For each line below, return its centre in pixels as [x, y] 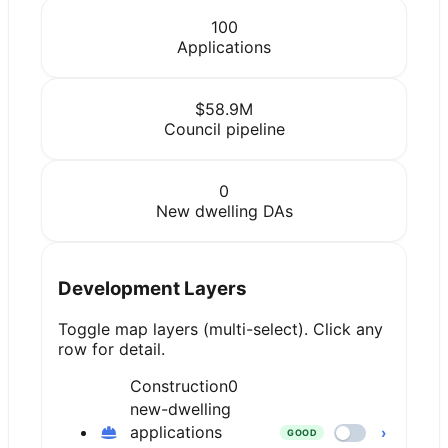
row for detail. [111, 349]
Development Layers [152, 289]
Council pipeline [224, 128]
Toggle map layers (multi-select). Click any [220, 329]
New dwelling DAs [224, 210]
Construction [179, 386]
